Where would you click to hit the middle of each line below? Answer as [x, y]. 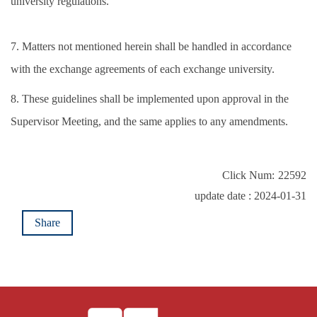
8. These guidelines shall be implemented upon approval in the [150, 99]
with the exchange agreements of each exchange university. [143, 69]
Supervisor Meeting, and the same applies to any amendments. [149, 122]
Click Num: [248, 175]
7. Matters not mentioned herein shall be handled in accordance [151, 47]
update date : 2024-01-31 [250, 196]
